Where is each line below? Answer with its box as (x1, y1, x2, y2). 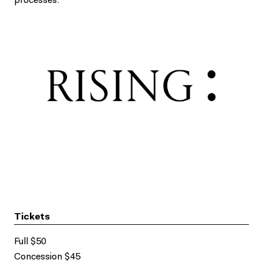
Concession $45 (14, 252, 80, 262)
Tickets (14, 213, 50, 222)
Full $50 (14, 237, 46, 247)
